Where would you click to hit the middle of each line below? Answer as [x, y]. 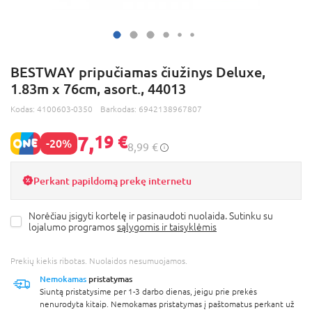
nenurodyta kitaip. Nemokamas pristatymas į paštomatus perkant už [167, 304]
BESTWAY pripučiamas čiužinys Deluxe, [138, 72]
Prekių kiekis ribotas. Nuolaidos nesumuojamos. [99, 261]
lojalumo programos [73, 227]
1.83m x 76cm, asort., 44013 [98, 88]
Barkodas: [119, 109]
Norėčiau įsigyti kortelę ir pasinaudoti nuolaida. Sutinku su [151, 216]
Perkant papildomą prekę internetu [112, 180]
